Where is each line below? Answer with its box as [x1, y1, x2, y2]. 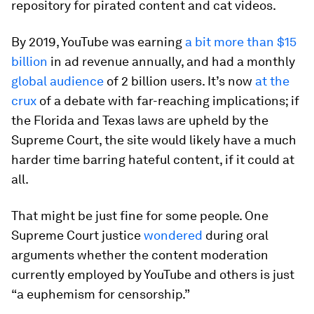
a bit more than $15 [185, 34, 296, 49]
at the [255, 73, 289, 88]
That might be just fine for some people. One [11, 207, 268, 223]
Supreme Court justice [11, 227, 144, 243]
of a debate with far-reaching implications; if [36, 93, 299, 108]
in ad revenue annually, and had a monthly [48, 53, 295, 69]
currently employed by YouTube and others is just [11, 266, 294, 282]
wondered [144, 227, 203, 243]
